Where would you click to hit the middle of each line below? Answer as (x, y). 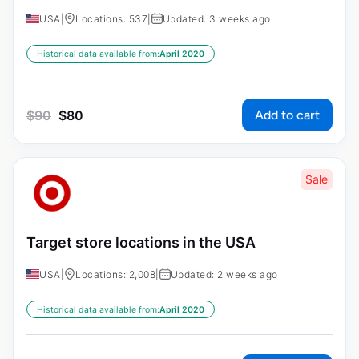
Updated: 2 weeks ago (224, 275)
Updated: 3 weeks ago (216, 18)
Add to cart (287, 115)
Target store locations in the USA (141, 243)
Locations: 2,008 (115, 275)
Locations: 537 (111, 18)
